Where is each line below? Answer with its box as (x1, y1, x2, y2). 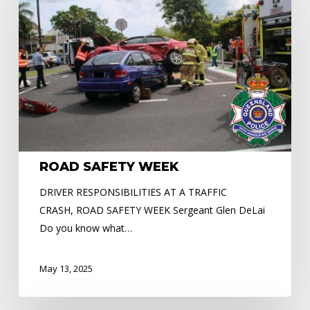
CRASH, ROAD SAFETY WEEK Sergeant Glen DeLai (39, 203, 265, 217)
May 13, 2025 (39, 262, 93, 275)
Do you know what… (39, 221, 132, 235)
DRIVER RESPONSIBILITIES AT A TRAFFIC (39, 185, 227, 199)
